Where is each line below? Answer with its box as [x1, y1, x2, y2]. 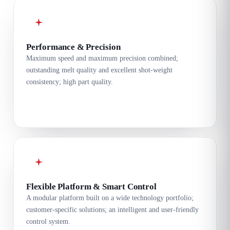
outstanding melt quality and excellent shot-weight [26, 66, 172, 74]
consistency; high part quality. [26, 78, 113, 86]
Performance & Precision [26, 42, 121, 52]
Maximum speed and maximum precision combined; [26, 54, 178, 62]
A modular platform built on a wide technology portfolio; [26, 194, 194, 202]
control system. [26, 217, 70, 225]
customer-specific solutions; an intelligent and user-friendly [26, 205, 199, 214]
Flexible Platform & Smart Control [26, 181, 157, 191]
